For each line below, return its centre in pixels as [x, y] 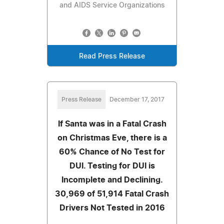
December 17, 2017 [137, 99]
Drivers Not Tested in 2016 [112, 208]
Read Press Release [112, 56]
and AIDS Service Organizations [112, 5]
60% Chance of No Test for [112, 152]
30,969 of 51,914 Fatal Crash [112, 194]
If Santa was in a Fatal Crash [112, 124]
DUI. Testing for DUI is [112, 166]
